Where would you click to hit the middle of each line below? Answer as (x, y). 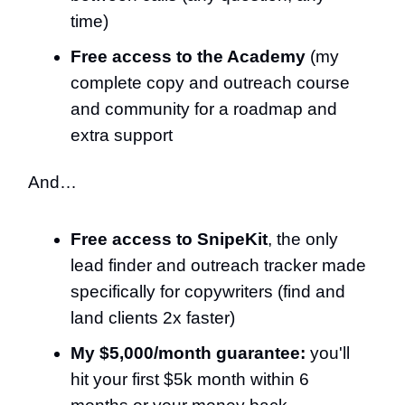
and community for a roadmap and (204, 109)
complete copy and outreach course (210, 83)
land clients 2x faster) (153, 318)
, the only (303, 239)
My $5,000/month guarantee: (188, 353)
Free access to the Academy (188, 57)
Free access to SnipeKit (169, 239)
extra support (122, 135)
